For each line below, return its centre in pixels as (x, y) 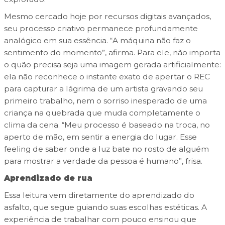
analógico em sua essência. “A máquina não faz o (97, 41)
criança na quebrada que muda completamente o (102, 113)
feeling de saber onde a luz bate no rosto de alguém (106, 149)
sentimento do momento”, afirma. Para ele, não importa (112, 53)
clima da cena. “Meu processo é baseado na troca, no (107, 125)
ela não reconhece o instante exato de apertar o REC (107, 77)
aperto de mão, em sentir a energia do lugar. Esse (100, 137)
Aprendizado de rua (48, 178)
